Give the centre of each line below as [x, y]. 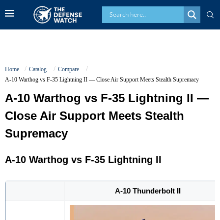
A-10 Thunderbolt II [148, 191]
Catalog [39, 69]
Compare [69, 69]
